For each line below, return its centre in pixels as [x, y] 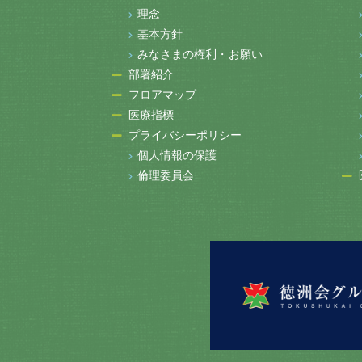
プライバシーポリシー [185, 135]
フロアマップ [162, 95]
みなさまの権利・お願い [200, 55]
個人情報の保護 [177, 156]
